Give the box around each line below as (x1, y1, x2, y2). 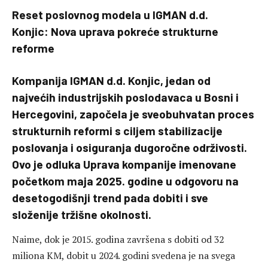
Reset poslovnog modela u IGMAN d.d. (12, 7, 208, 22)
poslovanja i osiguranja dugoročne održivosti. (12, 141, 247, 154)
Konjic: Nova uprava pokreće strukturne (12, 24, 218, 38)
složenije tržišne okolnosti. (12, 208, 151, 221)
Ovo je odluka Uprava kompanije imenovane (12, 157, 236, 171)
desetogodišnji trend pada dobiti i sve (12, 191, 208, 205)
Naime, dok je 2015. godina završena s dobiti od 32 (12, 233, 224, 246)
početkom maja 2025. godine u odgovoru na (12, 174, 239, 188)
